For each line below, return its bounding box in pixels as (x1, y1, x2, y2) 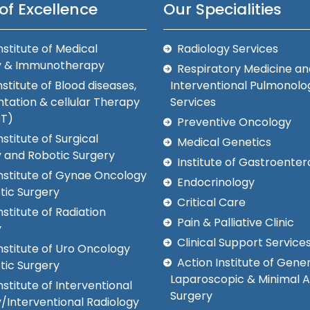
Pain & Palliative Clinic (177, 215, 294, 231)
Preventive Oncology (177, 114, 291, 131)
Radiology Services (177, 41, 278, 57)
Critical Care (177, 194, 246, 211)
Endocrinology (177, 174, 255, 191)
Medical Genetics (177, 134, 271, 151)
